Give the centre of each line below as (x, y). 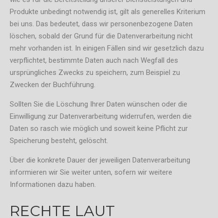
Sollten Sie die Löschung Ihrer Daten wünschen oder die (99, 104)
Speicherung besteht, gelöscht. (59, 141)
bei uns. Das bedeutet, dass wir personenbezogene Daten (101, 24)
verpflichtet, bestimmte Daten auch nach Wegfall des (94, 61)
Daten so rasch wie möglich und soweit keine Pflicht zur (99, 129)
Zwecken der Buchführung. (53, 85)
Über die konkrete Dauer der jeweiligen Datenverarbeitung (100, 160)
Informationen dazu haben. (53, 185)
